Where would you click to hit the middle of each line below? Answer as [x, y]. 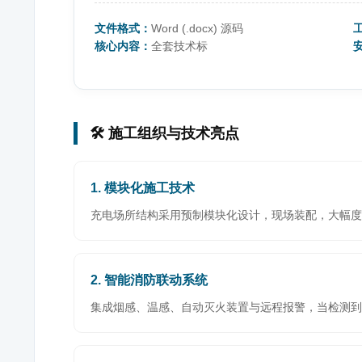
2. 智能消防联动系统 [149, 280]
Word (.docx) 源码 [197, 28]
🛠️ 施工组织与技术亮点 [164, 133]
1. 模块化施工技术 [143, 188]
